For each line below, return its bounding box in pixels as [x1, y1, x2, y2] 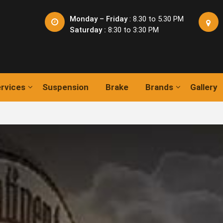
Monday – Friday [69, 14, 127, 23]
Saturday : [69, 25, 106, 34]
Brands [145, 82, 174, 92]
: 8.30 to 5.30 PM [127, 14, 184, 23]
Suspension [42, 82, 89, 92]
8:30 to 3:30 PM [106, 25, 159, 34]
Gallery [190, 82, 218, 92]
